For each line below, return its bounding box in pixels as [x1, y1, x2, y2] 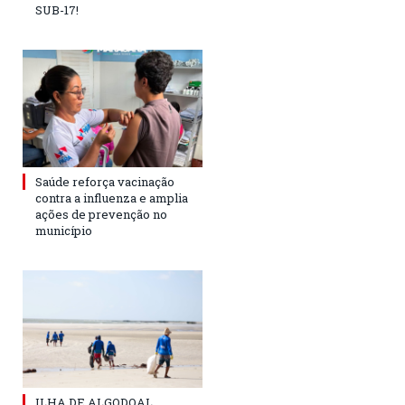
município [35, 221, 92, 239]
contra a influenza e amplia [35, 189, 188, 206]
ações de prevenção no [35, 205, 167, 222]
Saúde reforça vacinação [35, 173, 174, 190]
